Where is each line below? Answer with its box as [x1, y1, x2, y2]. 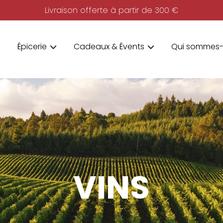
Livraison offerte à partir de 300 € [45, 4, 178, 16]
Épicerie [17, 41, 47, 52]
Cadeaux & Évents [73, 41, 144, 52]
